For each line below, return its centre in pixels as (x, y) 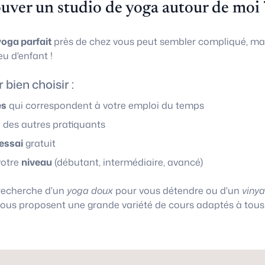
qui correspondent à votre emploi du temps (105, 105)
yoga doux (90, 190)
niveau (37, 162)
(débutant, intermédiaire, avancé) (127, 162)
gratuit (39, 143)
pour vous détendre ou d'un (177, 190)
